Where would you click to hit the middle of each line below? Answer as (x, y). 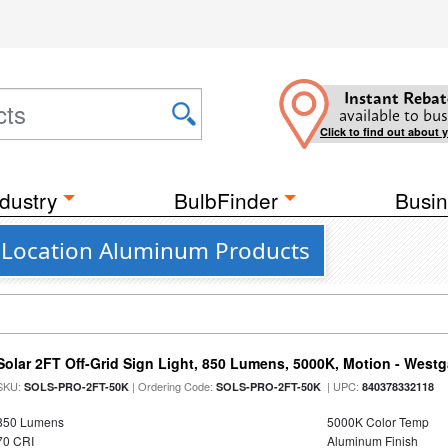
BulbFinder (226, 200)
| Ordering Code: (173, 386)
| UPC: (342, 386)
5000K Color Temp (377, 421)
